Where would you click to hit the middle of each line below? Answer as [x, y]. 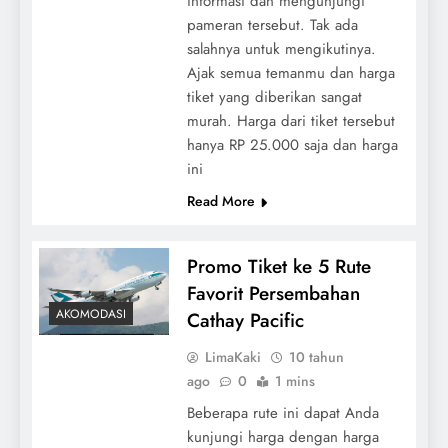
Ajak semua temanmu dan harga [290, 72]
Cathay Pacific [245, 320]
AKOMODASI [91, 314]
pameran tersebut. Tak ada [272, 24]
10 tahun [316, 356]
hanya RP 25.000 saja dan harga [292, 144]
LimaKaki [232, 356]
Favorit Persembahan [273, 293]
